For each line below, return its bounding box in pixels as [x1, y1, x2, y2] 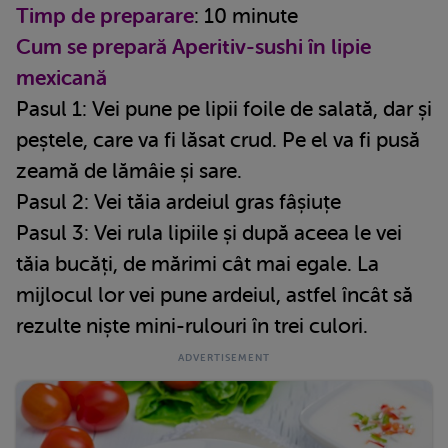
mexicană [16, 65, 107, 90]
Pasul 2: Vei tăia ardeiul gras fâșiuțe [16, 189, 341, 214]
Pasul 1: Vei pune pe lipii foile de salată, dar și [16, 96, 432, 121]
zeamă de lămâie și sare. [16, 158, 242, 183]
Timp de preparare [16, 3, 194, 28]
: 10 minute [194, 3, 298, 28]
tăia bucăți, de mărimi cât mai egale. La [16, 251, 379, 276]
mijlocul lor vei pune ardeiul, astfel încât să [16, 282, 413, 307]
